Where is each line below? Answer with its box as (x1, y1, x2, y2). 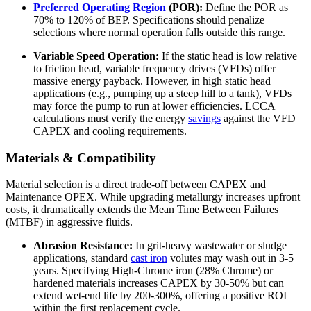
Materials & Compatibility (6, 150, 156, 165)
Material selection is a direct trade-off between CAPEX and (6, 178, 266, 191)
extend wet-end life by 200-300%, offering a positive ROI (33, 289, 287, 302)
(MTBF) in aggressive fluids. (6, 216, 133, 228)
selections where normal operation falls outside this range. (33, 26, 285, 38)
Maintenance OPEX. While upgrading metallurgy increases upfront (6, 191, 300, 203)
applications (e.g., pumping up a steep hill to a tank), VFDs (33, 87, 292, 99)
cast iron (131, 252, 167, 264)
